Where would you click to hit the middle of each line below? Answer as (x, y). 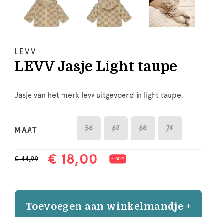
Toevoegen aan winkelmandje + (108, 206)
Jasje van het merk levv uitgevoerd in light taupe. (99, 95)
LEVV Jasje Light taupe (96, 66)
